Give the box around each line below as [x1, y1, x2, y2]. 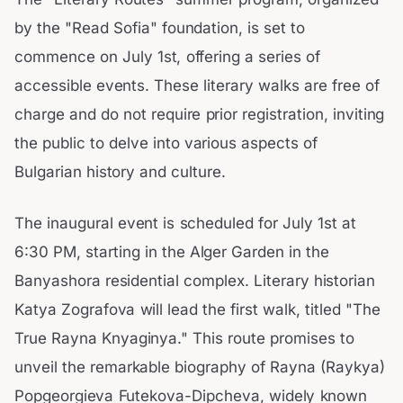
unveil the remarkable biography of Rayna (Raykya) [14, 358, 385, 377]
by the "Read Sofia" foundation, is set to [14, 18, 306, 37]
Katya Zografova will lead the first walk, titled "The [14, 300, 381, 319]
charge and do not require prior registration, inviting [14, 104, 385, 123]
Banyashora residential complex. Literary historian [14, 272, 376, 291]
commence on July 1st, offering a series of [14, 47, 321, 66]
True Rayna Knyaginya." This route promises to [14, 329, 354, 348]
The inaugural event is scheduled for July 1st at [14, 214, 356, 233]
